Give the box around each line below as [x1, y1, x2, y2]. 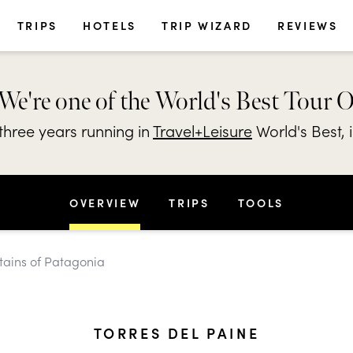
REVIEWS [277, 17, 338, 33]
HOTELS [83, 17, 136, 33]
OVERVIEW [69, 195, 141, 210]
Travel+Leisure [153, 118, 252, 141]
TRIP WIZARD [161, 17, 253, 33]
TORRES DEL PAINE [93, 323, 260, 343]
